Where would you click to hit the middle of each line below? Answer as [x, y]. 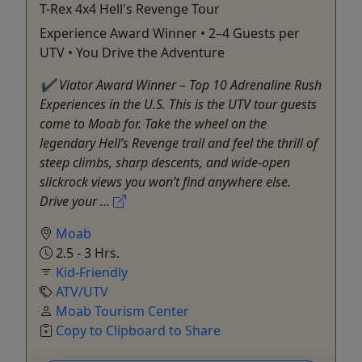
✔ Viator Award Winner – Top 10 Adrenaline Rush [181, 84]
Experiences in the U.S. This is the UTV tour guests [178, 104]
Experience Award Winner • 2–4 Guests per [170, 33]
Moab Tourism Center [122, 311]
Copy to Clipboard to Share [138, 330]
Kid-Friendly [92, 272]
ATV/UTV [82, 291]
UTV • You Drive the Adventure [132, 52]
